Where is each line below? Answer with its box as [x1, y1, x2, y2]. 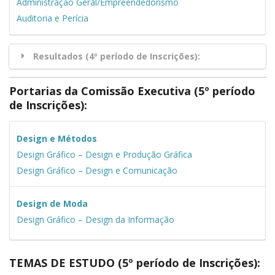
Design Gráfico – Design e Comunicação [16, 164, 177, 176]
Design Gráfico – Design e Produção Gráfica [16, 148, 192, 160]
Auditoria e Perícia [16, 12, 88, 25]
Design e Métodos [16, 132, 97, 144]
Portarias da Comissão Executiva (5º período [9, 83, 255, 99]
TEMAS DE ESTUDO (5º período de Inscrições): [9, 255, 260, 271]
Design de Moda [16, 197, 88, 209]
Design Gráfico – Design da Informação [16, 213, 174, 225]
